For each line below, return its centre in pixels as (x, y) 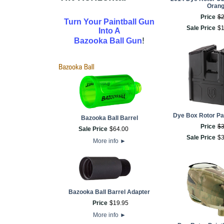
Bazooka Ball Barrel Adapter (109, 192)
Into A (109, 31)
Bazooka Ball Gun (108, 41)
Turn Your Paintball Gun (109, 22)
